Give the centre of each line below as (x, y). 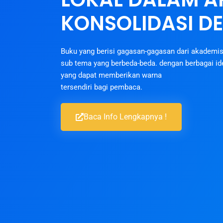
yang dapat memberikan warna (111, 75)
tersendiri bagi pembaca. (102, 87)
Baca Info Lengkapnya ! (125, 117)
